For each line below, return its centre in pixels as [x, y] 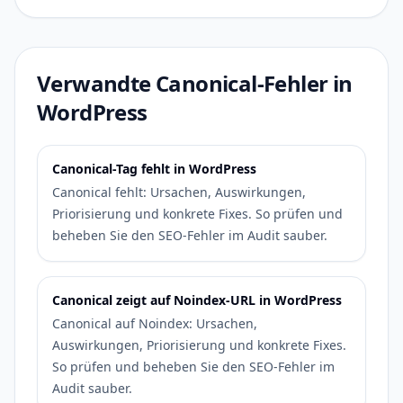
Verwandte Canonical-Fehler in [195, 83]
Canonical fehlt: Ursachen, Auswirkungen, [179, 192]
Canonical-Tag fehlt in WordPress [154, 169]
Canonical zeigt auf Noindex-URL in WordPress [197, 300]
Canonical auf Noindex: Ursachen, [155, 323]
